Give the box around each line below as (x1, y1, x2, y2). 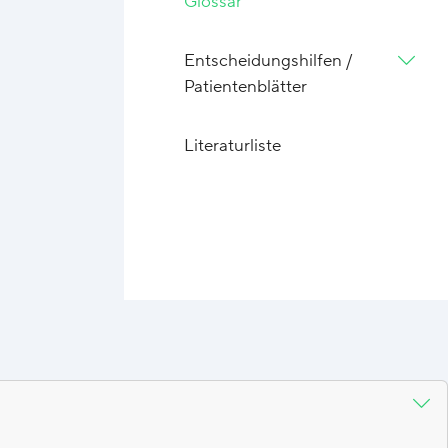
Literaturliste (184, 135, 282, 157)
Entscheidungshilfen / (184, 50, 353, 72)
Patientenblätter (184, 76, 308, 98)
